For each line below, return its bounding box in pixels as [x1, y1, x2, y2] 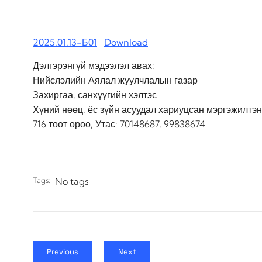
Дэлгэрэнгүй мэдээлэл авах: [33, 59, 154, 71]
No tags [55, 175, 89, 187]
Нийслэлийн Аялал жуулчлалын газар [33, 74, 198, 86]
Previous [47, 246, 78, 257]
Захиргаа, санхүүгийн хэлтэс [33, 88, 157, 101]
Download [104, 36, 148, 48]
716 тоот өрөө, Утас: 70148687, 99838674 [33, 118, 205, 130]
